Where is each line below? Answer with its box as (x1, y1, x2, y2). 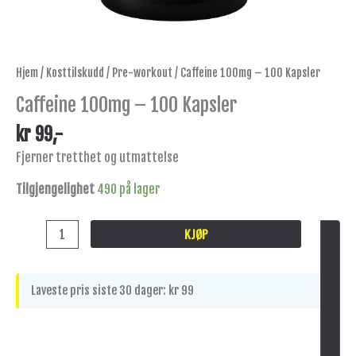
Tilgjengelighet (16, 180, 95, 197)
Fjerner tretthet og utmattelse (16, 149, 179, 166)
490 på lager (97, 180, 160, 197)
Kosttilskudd (46, 65, 104, 80)
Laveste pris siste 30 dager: (31, 282, 168, 298)
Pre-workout (112, 65, 172, 80)
